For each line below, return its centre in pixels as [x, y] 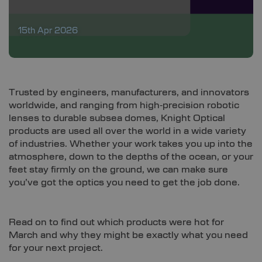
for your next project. [56, 248]
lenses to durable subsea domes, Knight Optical [117, 118]
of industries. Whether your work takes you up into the [131, 144]
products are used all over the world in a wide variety [127, 131]
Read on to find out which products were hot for [116, 223]
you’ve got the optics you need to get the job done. [124, 183]
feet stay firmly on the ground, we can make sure [118, 170]
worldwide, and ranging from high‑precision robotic [124, 106]
